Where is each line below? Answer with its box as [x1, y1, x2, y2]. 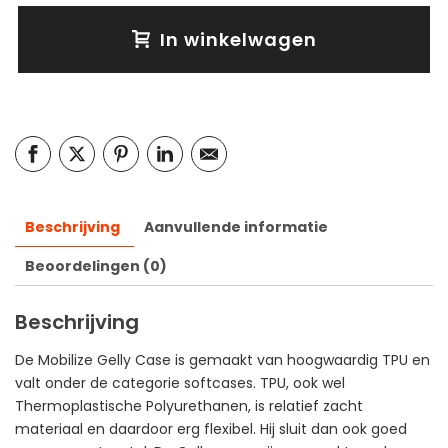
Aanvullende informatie [144, 217, 328, 237]
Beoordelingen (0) [25, 256, 167, 276]
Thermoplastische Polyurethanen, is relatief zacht [15, 395, 363, 416]
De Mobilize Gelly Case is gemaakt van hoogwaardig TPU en [15, 349, 430, 370]
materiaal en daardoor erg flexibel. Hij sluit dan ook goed [15, 418, 407, 439]
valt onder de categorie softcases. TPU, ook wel [15, 372, 345, 393]
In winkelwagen [159, 27, 317, 52]
